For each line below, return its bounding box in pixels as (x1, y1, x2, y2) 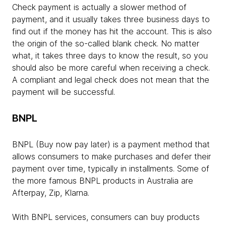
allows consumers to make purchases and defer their (12, 151, 211, 162)
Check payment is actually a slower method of (12, 2, 187, 13)
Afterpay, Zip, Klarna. (12, 188, 92, 198)
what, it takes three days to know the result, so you (12, 50, 208, 61)
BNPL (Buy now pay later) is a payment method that (12, 139, 210, 150)
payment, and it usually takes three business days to (12, 14, 210, 25)
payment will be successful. (12, 87, 115, 97)
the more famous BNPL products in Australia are (12, 176, 193, 186)
